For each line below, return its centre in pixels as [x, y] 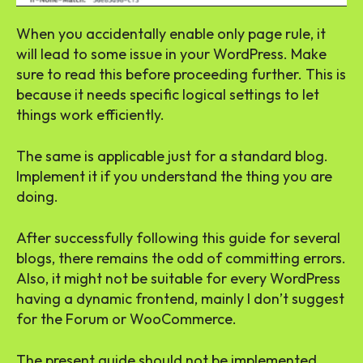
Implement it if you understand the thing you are [174, 176]
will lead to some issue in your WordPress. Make [171, 53]
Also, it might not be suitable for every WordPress [178, 278]
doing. [37, 196]
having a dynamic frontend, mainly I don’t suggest [180, 298]
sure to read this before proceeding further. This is [181, 74]
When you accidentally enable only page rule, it [171, 33]
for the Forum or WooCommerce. [126, 318]
